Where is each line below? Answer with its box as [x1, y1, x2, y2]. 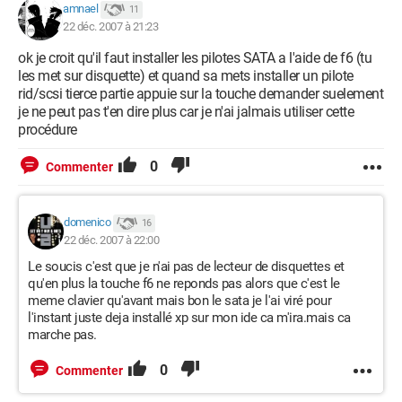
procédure [18, 121, 77, 138]
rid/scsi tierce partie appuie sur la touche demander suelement [18, 85, 383, 102]
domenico [64, 215, 110, 230]
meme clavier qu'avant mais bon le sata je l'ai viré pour [28, 293, 331, 309]
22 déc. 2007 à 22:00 [64, 233, 159, 247]
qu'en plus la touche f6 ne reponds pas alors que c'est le [28, 275, 340, 292]
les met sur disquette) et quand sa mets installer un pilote [18, 67, 354, 84]
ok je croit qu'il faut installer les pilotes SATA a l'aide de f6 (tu [18, 49, 371, 66]
